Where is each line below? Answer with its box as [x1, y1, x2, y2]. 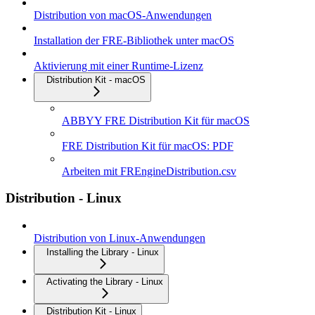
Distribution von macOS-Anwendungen [34, 8, 212, 21]
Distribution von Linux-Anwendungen [34, 232, 205, 245]
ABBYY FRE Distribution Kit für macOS [62, 114, 250, 127]
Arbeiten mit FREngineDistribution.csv [62, 165, 236, 177]
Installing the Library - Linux [46, 247, 159, 258]
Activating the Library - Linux [46, 276, 163, 288]
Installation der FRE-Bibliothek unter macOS [34, 34, 234, 46]
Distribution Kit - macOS [46, 74, 146, 85]
